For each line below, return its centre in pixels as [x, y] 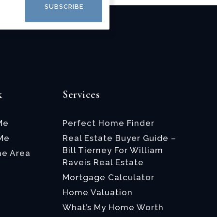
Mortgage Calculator [109, 177]
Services [81, 94]
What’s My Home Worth [113, 207]
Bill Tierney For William [113, 150]
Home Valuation [98, 192]
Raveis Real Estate [103, 162]
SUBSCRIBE [64, 7]
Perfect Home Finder [109, 123]
